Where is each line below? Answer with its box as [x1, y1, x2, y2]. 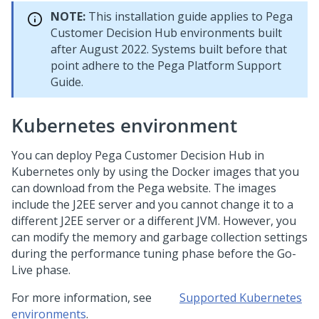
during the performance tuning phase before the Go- [11, 246, 296, 261]
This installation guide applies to [85, 9, 266, 24]
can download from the [11, 180, 137, 196]
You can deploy [11, 147, 95, 163]
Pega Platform [157, 58, 234, 73]
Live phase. [11, 262, 70, 278]
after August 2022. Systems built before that [51, 41, 287, 57]
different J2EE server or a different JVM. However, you [11, 213, 296, 229]
